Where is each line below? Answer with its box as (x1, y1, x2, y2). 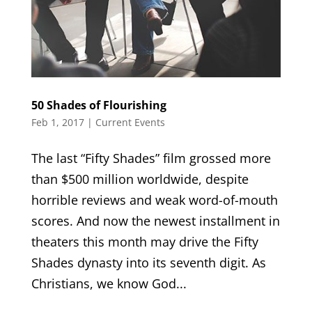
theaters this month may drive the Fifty (31, 233, 258, 251)
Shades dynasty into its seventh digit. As (31, 254, 266, 272)
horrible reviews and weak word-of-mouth (31, 192, 278, 209)
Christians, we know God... (31, 275, 187, 292)
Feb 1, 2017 (31, 116, 84, 130)
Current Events (95, 116, 165, 130)
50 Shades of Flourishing (31, 97, 166, 114)
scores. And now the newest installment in (31, 212, 280, 230)
